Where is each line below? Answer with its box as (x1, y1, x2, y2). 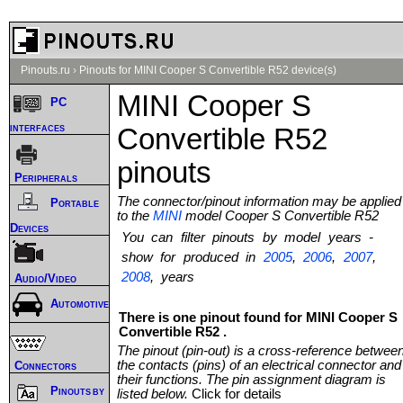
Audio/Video (14, 271, 76, 285)
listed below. (117, 386, 192, 401)
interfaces (10, 120, 65, 134)
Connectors (14, 358, 76, 372)
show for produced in (121, 249, 264, 264)
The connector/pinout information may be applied (117, 193, 401, 209)
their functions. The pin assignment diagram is (117, 372, 386, 387)
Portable (50, 196, 99, 210)
